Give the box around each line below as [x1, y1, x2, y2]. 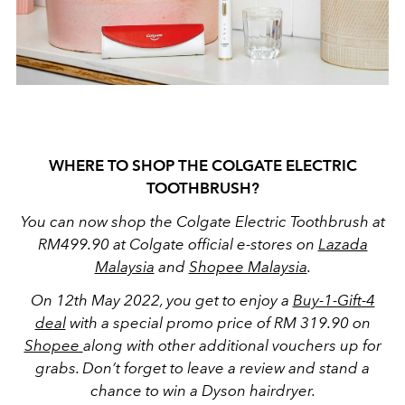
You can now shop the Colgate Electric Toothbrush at [20, 212, 385, 231]
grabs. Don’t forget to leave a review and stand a [35, 359, 370, 378]
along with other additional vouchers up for [82, 336, 381, 355]
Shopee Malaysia [188, 258, 307, 277]
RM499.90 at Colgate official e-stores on [37, 235, 318, 254]
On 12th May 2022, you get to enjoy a [30, 291, 293, 310]
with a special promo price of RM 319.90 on [65, 314, 371, 333]
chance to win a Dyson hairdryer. [89, 381, 316, 400]
